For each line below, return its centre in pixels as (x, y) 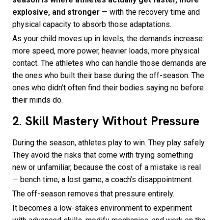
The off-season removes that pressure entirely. (93, 193)
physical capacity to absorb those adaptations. (92, 24)
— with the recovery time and (150, 12)
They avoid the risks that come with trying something (103, 155)
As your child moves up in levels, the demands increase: (108, 38)
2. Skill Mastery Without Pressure (106, 121)
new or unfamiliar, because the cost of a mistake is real (107, 167)
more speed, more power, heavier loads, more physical (106, 51)
